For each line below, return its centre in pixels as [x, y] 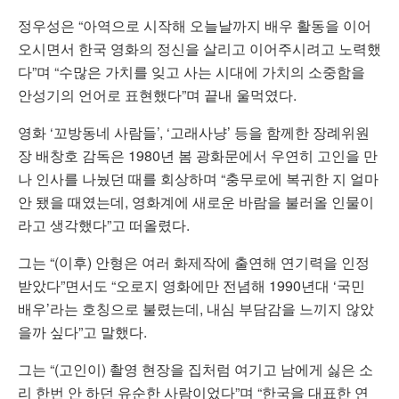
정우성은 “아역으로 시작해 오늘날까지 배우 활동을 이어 [195, 25]
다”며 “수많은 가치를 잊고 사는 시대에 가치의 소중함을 [191, 71]
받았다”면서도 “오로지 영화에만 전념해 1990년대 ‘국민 [191, 285]
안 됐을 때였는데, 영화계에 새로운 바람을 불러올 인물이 [196, 201]
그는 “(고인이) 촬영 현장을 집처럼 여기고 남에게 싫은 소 [195, 369]
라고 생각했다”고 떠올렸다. [104, 224]
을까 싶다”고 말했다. [82, 331]
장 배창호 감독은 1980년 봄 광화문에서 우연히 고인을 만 [198, 155]
